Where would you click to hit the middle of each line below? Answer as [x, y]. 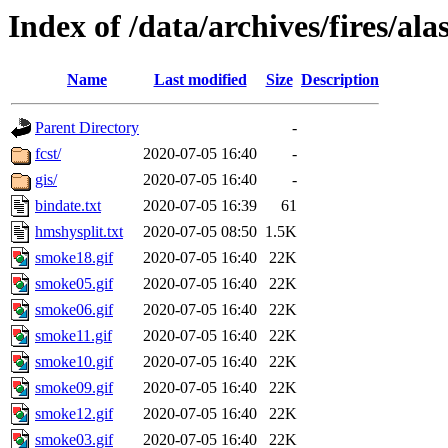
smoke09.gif [74, 388]
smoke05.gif [74, 284]
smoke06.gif [74, 310]
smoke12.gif [74, 414]
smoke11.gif [73, 336]
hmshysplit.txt [79, 232]
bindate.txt [68, 206]
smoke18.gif [74, 258]
